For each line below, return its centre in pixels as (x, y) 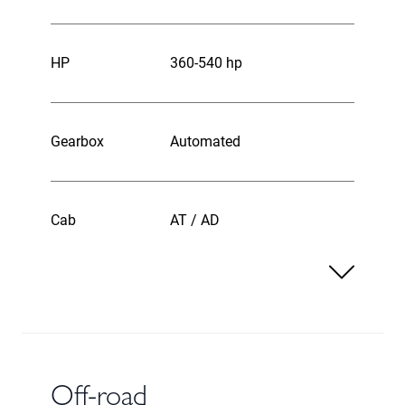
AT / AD (195, 220)
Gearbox (77, 141)
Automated (205, 141)
